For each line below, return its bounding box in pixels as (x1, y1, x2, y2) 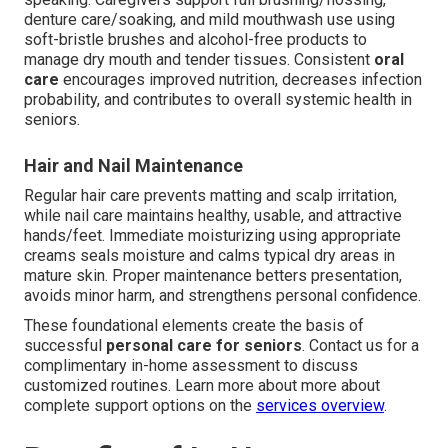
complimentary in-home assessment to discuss (24, 355, 358, 375)
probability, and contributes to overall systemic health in (24, 89, 412, 109)
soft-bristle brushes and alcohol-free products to (24, 29, 367, 49)
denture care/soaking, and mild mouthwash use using (24, 9, 395, 29)
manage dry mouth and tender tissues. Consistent (24, 49, 374, 69)
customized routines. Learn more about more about (24, 375, 380, 395)
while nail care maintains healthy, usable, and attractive (24, 205, 402, 225)
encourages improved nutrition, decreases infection (59, 69, 422, 89)
